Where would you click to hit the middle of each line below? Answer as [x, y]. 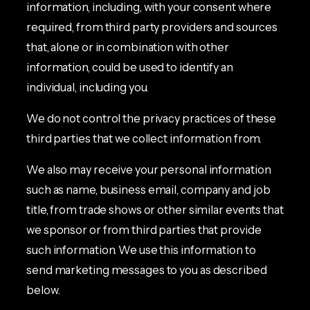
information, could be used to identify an [130, 67]
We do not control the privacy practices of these [152, 119]
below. [43, 290]
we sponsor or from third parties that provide [144, 230]
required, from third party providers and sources [152, 27]
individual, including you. [88, 87]
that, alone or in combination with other [128, 47]
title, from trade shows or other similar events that [155, 210]
